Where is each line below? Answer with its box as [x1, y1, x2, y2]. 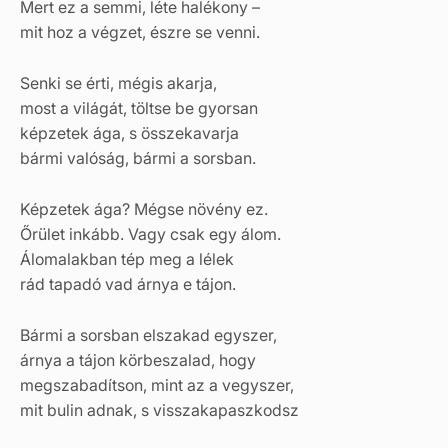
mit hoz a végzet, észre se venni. [20, 21, 260, 42]
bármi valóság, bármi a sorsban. [20, 147, 256, 168]
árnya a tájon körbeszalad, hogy [20, 349, 256, 370]
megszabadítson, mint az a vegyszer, [20, 374, 294, 395]
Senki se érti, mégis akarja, [20, 72, 217, 93]
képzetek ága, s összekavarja [20, 122, 239, 143]
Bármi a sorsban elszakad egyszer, [20, 324, 277, 345]
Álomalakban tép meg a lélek [20, 248, 234, 269]
